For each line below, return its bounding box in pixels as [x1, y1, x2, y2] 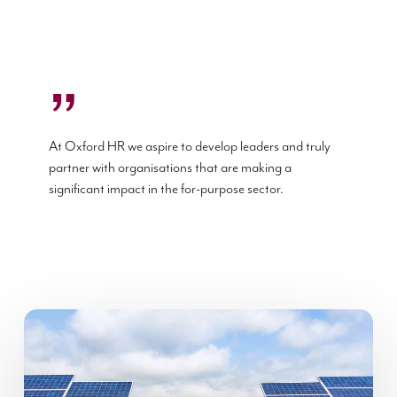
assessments [22, 356, 123, 377]
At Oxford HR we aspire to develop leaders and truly [48, 137, 331, 155]
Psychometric [22, 333, 132, 354]
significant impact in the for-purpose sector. [48, 180, 284, 198]
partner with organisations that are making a [48, 159, 292, 176]
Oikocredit [22, 310, 109, 331]
